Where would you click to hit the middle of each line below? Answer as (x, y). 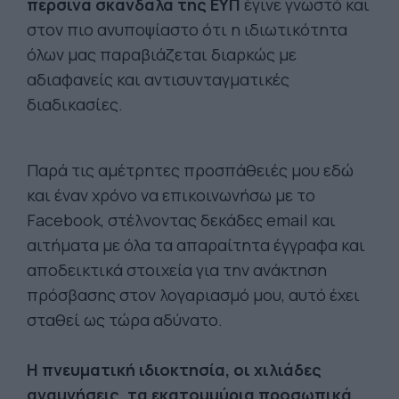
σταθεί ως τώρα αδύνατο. (125, 320)
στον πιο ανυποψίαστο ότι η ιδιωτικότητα (187, 29)
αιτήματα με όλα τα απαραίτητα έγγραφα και (196, 245)
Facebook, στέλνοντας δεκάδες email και (181, 220)
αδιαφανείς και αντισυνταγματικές (158, 79)
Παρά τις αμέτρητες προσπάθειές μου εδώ (190, 170)
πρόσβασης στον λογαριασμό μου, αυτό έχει (193, 295)
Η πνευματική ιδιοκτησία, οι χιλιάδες (174, 370)
